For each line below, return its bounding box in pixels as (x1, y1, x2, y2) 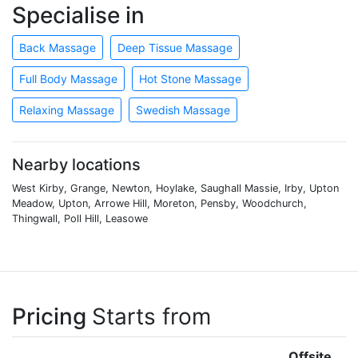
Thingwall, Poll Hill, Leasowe (12, 212, 148, 225)
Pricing (12, 302, 92, 330)
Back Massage (19, 40, 96, 54)
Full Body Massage (19, 71, 117, 86)
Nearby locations (12, 154, 141, 174)
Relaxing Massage (19, 102, 114, 117)
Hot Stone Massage (139, 71, 241, 86)
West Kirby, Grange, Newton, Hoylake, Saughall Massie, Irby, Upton (12, 181, 339, 194)
